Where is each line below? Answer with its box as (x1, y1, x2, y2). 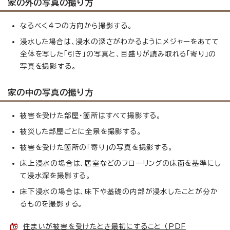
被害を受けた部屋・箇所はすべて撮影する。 (20, 111, 162, 119)
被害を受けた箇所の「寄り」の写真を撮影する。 (20, 143, 173, 151)
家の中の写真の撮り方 (8, 88, 94, 97)
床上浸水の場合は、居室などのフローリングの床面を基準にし (20, 159, 221, 167)
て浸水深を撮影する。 (20, 171, 91, 179)
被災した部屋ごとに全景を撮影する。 (20, 127, 142, 135)
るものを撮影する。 (20, 200, 83, 207)
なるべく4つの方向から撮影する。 (20, 22, 132, 29)
